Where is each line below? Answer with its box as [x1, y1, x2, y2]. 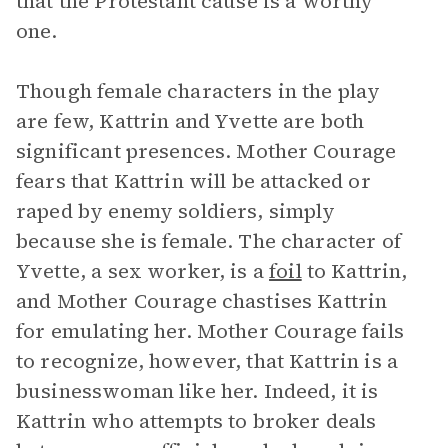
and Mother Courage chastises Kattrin [16, 287, 388, 315]
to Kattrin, [301, 257, 408, 285]
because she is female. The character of [16, 227, 401, 255]
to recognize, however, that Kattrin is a [16, 347, 398, 375]
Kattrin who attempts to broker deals [16, 407, 377, 435]
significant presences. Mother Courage [16, 137, 397, 165]
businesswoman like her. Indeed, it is [16, 377, 379, 405]
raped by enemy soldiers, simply [16, 197, 336, 225]
